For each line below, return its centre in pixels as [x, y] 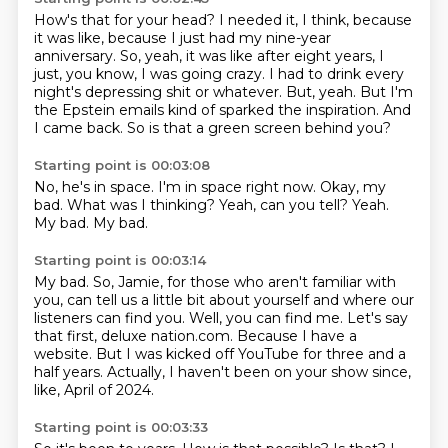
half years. [70, 372]
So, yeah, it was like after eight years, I [251, 56]
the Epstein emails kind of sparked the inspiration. [208, 110]
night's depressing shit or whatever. [159, 92]
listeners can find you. [111, 318]
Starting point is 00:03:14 [119, 260]
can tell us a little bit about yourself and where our [240, 300]
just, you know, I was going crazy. [151, 74]
